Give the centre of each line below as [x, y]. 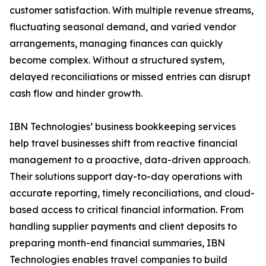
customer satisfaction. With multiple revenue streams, [132, 10]
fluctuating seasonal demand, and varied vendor [123, 27]
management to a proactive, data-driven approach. [130, 160]
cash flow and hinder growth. [76, 94]
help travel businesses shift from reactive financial [123, 143]
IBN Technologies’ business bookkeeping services [123, 127]
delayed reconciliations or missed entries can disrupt [130, 77]
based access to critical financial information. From [126, 210]
